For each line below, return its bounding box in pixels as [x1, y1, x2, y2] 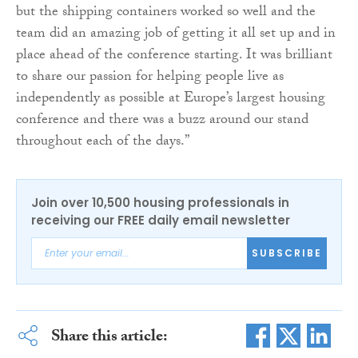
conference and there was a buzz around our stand [16, 108, 308, 133]
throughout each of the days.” [16, 129, 189, 155]
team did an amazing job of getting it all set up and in [16, 22, 336, 47]
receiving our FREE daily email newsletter [31, 211, 290, 229]
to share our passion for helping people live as [16, 65, 284, 90]
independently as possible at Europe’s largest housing [16, 86, 325, 112]
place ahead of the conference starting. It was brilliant [16, 43, 332, 69]
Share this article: [50, 324, 168, 352]
